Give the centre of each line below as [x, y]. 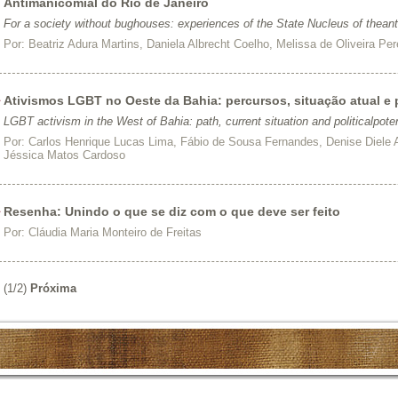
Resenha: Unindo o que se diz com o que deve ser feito [171, 211]
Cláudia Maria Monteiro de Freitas [115, 232]
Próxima [53, 288]
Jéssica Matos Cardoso [64, 155]
